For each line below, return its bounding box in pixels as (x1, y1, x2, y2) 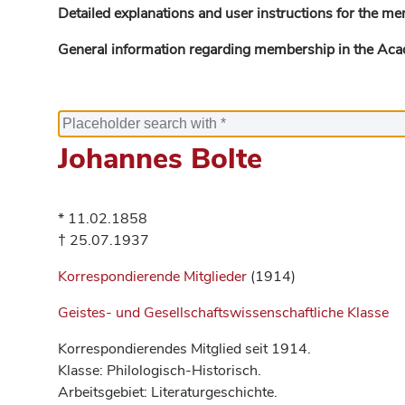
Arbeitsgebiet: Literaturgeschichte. (58, 382, 278, 402)
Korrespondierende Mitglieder (58, 267, 250, 287)
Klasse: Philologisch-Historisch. (58, 361, 261, 381)
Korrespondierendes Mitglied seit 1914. (58, 339, 311, 359)
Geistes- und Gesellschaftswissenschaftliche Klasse (58, 303, 389, 323)
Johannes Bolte (58, 139, 262, 178)
